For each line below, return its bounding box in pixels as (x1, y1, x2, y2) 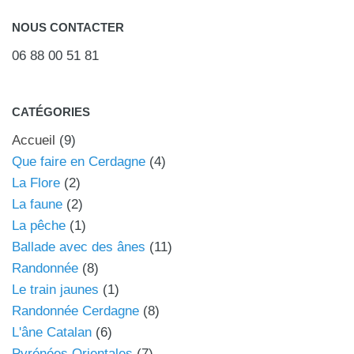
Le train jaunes (12, 282, 99, 298)
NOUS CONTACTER (12, 21, 124, 35)
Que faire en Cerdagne (12, 154, 145, 170)
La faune (12, 197, 62, 213)
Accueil (12, 133, 55, 149)
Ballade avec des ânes (12, 239, 145, 255)
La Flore (12, 175, 60, 191)
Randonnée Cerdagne (12, 303, 139, 319)
